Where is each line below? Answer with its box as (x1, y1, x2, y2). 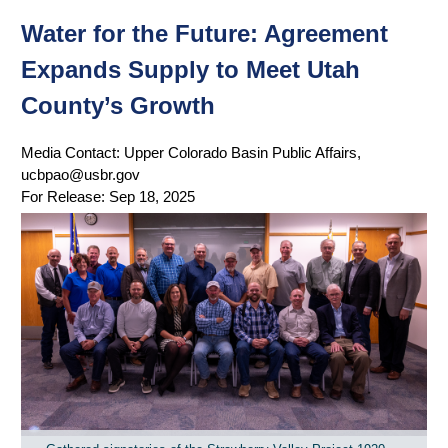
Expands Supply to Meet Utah (21, 55, 360, 83)
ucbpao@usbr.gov (21, 165, 140, 183)
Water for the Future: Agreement (21, 19, 388, 47)
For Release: (21, 187, 109, 205)
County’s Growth (21, 91, 215, 119)
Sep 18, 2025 (109, 187, 195, 205)
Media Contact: (21, 143, 124, 161)
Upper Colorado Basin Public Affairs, (124, 143, 361, 161)
